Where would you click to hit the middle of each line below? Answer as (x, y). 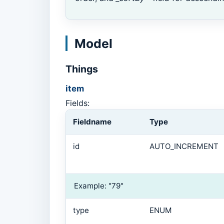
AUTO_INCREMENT (184, 146)
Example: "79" (99, 186)
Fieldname (92, 122)
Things (82, 69)
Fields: (77, 103)
